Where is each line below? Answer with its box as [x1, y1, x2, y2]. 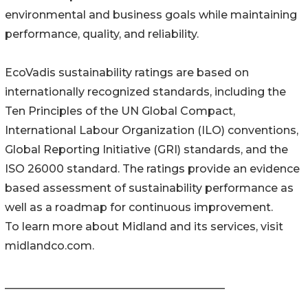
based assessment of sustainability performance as [5, 181, 294, 195]
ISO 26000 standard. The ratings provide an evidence [5, 162, 300, 176]
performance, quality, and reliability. [5, 27, 199, 41]
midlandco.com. [5, 239, 94, 253]
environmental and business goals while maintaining [5, 8, 297, 22]
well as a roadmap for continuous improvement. [5, 201, 273, 214]
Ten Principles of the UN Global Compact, [5, 104, 235, 118]
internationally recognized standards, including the [5, 85, 286, 99]
